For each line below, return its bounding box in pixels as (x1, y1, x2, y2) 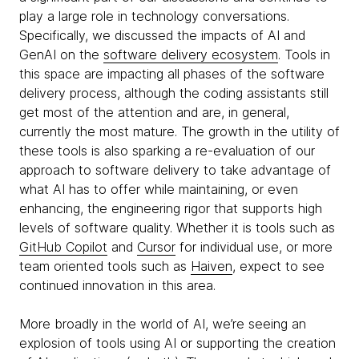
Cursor (137, 239, 175, 255)
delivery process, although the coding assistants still (19, 85, 329, 101)
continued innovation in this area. (19, 277, 216, 293)
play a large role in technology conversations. (19, 8, 289, 24)
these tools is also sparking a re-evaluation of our (19, 143, 315, 159)
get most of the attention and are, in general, (19, 104, 289, 120)
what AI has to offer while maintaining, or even (19, 181, 298, 197)
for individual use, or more (175, 239, 333, 255)
